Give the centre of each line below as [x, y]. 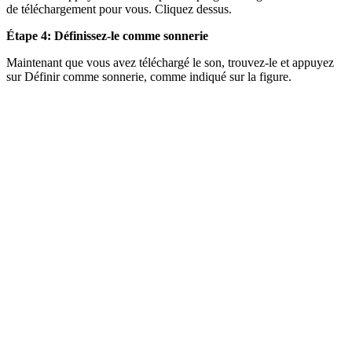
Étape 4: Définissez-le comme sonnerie [107, 36]
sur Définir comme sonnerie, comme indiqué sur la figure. [149, 77]
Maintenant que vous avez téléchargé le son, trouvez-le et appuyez [170, 63]
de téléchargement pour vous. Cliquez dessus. [119, 9]
